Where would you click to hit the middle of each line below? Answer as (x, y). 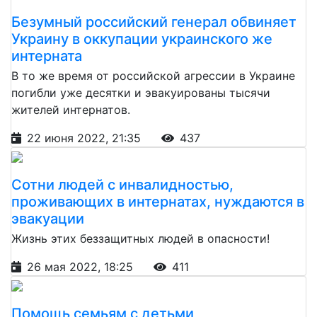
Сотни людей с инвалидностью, (122, 184)
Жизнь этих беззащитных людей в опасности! (140, 238)
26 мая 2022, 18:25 (82, 266)
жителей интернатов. (71, 109)
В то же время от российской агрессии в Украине (153, 75)
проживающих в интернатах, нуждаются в (158, 201)
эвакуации (48, 218)
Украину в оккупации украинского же (142, 39)
